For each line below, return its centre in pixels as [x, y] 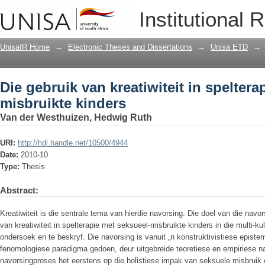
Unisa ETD [229, 47]
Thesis [33, 167]
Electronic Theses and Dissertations [130, 47]
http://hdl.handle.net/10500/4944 [73, 143]
